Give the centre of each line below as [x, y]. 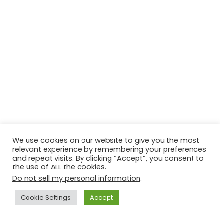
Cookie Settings [46, 198]
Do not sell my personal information [76, 178]
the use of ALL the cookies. [59, 167]
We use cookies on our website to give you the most [106, 140]
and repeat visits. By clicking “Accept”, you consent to [108, 158]
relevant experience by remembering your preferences [109, 149]
